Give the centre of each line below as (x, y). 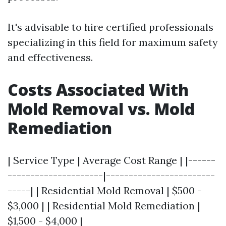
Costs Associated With (98, 90)
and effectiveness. (50, 57)
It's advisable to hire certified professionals (110, 27)
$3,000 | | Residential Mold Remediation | (104, 206)
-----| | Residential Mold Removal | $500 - (105, 190)
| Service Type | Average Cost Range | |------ (111, 160)
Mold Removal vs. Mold (101, 109)
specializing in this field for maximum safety (113, 42)
